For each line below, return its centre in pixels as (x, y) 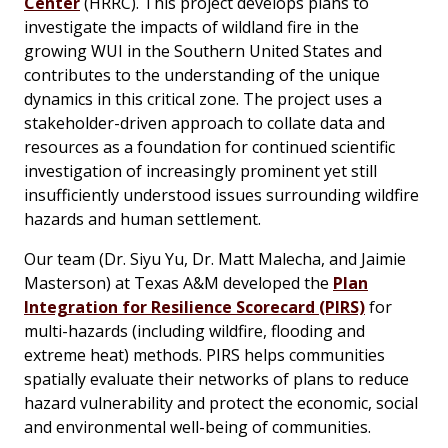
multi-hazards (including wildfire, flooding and (194, 331)
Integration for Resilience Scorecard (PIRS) (194, 307)
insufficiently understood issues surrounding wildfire (221, 195)
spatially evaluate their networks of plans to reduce (216, 379)
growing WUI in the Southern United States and (203, 51)
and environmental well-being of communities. (197, 427)
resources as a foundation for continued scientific (209, 147)
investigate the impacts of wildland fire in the (191, 27)
